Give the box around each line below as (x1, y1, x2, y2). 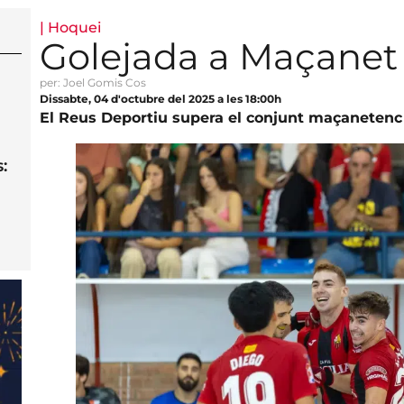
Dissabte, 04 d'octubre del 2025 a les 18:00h (39, 91, 281, 106)
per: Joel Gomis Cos (39, 75, 146, 89)
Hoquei (47, 18, 101, 36)
